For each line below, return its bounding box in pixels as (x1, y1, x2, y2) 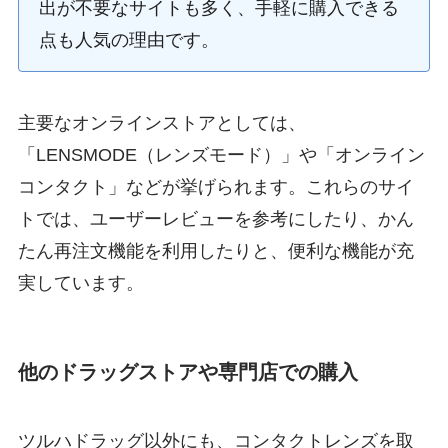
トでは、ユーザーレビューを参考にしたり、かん (17, 209, 414, 230)
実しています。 (17, 273, 144, 294)
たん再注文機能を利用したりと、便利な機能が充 (17, 241, 414, 262)
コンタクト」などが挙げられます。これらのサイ (17, 177, 414, 198)
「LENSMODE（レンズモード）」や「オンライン (17, 145, 425, 166)
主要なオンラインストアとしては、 (17, 113, 306, 134)
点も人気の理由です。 (38, 29, 219, 50)
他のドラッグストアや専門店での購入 (17, 360, 358, 383)
